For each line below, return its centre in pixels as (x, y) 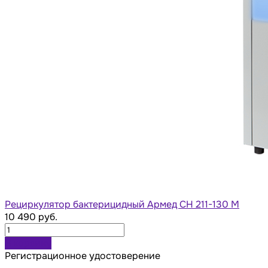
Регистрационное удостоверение (83, 255)
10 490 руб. (31, 217)
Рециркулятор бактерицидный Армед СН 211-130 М (122, 204)
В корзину (28, 243)
